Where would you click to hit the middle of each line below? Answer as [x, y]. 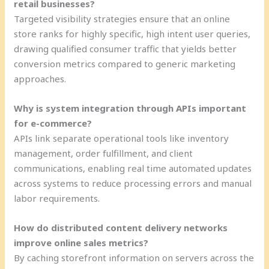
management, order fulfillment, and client [104, 153]
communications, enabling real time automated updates [133, 168]
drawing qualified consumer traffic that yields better [125, 48]
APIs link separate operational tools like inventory [122, 138]
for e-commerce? [53, 123]
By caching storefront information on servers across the [134, 257]
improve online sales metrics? [81, 242]
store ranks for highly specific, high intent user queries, [132, 33]
